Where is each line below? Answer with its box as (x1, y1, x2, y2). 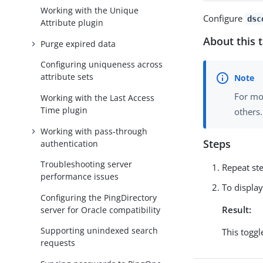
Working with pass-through (41, 125, 148, 137)
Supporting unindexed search (41, 225, 159, 237)
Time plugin (41, 104, 88, 116)
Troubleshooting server (41, 159, 133, 170)
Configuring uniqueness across (41, 59, 163, 70)
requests (41, 237, 76, 249)
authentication (41, 137, 99, 149)
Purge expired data (41, 38, 116, 49)
